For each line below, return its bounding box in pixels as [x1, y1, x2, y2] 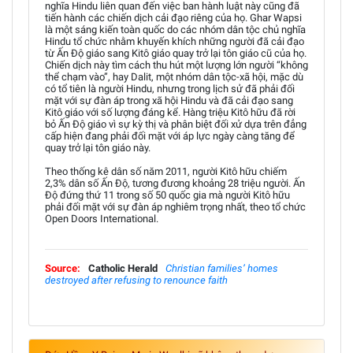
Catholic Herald [88, 262, 158, 274]
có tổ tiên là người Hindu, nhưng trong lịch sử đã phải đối [45, 82, 295, 95]
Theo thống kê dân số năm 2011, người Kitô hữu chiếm [45, 165, 287, 177]
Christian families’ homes [165, 262, 278, 274]
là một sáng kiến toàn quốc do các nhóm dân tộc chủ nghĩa [45, 23, 306, 35]
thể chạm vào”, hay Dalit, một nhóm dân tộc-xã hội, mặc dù [45, 70, 303, 83]
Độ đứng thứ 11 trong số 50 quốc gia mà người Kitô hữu [45, 188, 290, 201]
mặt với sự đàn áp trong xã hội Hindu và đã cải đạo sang [45, 94, 293, 106]
